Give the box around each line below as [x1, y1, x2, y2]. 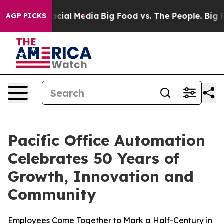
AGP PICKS [6, 11, 46, 20]
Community [8, 185, 96, 204]
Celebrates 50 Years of [8, 149, 179, 168]
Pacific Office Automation [8, 131, 205, 150]
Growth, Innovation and [8, 167, 194, 186]
